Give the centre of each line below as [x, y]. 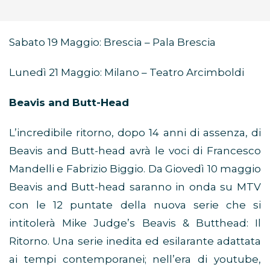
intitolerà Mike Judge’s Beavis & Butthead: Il [135, 223]
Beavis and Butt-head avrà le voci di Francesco [135, 151]
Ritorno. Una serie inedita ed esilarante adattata [135, 241]
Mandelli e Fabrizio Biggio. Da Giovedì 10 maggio [135, 169]
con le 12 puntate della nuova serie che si [135, 205]
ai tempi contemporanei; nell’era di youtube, [135, 259]
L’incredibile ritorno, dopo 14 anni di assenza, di [135, 133]
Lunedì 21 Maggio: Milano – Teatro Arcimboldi [127, 73]
